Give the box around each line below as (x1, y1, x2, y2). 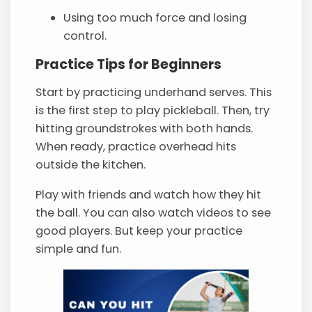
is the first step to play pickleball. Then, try (36, 102, 270, 119)
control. (63, 27, 107, 44)
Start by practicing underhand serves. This (36, 84, 272, 101)
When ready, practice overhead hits (36, 139, 237, 155)
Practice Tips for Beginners (36, 55, 222, 75)
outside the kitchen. (36, 157, 146, 173)
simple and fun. (36, 240, 122, 257)
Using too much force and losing (63, 9, 247, 26)
